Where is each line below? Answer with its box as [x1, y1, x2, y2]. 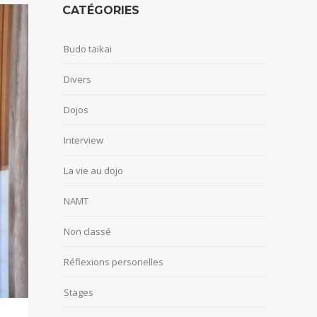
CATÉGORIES [62, 4, 139, 18]
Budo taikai [64, 42, 112, 56]
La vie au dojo [64, 164, 123, 178]
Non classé [64, 225, 111, 238]
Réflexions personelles [64, 255, 163, 269]
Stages [64, 286, 93, 299]
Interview [64, 134, 103, 147]
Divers [64, 73, 91, 86]
